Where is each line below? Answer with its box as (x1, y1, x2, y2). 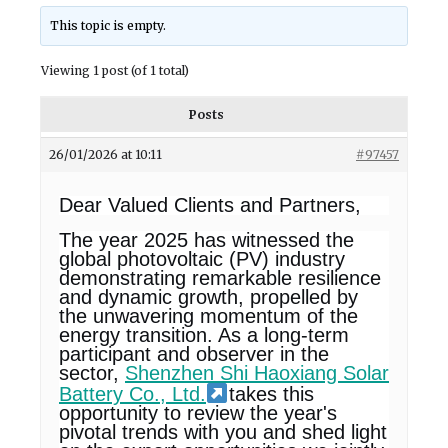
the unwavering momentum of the (59, 305, 358, 327)
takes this (228, 383, 314, 405)
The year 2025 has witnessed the (59, 229, 354, 251)
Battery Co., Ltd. (59, 383, 206, 405)
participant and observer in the (59, 343, 329, 365)
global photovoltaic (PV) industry (59, 248, 345, 270)
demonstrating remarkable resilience (59, 267, 381, 289)
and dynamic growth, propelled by (59, 286, 358, 308)
